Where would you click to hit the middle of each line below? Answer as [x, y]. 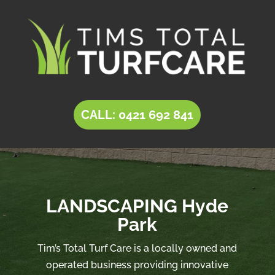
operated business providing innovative [137, 265]
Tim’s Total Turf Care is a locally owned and [137, 248]
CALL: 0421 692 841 [137, 114]
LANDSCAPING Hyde [137, 206]
